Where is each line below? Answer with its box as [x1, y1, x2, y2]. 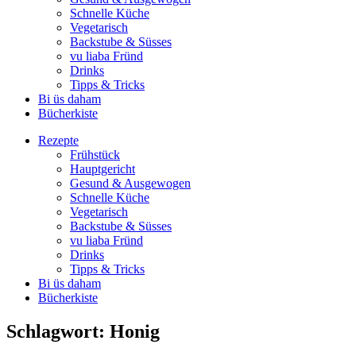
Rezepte [38, 133, 79, 147]
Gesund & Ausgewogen [70, 176, 191, 190]
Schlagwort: [6, 320, 110, 342]
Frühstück [70, 147, 120, 161]
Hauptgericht [70, 161, 135, 176]
